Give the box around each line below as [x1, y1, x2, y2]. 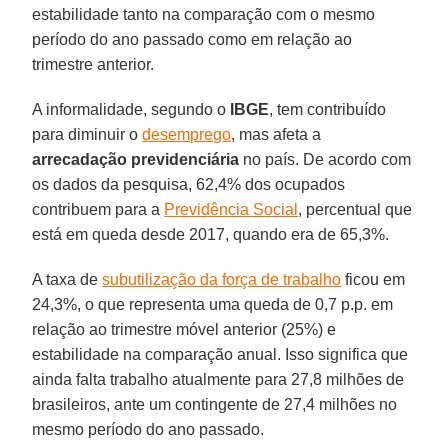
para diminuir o [32, 125, 143, 143]
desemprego [142, 125, 232, 143]
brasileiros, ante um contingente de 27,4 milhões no [32, 395, 398, 413]
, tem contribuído [269, 100, 387, 118]
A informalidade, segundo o [32, 100, 231, 118]
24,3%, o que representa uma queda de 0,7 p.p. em [32, 295, 394, 313]
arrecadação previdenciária [32, 150, 240, 168]
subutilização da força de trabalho [102, 270, 342, 288]
